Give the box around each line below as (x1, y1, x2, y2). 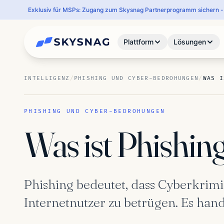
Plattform (123, 37, 154, 46)
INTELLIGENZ (24, 75, 70, 81)
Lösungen (173, 37, 206, 46)
